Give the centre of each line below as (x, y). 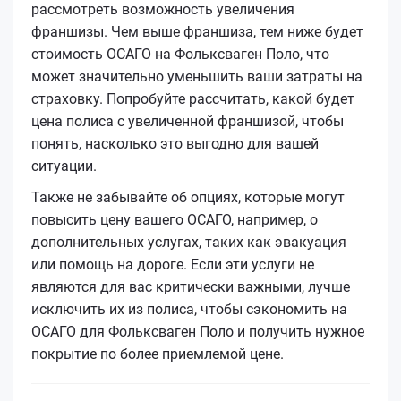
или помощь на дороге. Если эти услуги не (173, 264)
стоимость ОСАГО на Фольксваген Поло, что (180, 54)
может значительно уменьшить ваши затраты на (197, 76)
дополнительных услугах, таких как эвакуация (189, 242)
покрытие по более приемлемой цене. (158, 354)
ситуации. (64, 166)
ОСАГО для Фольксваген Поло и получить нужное (198, 331)
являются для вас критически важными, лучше (191, 286)
